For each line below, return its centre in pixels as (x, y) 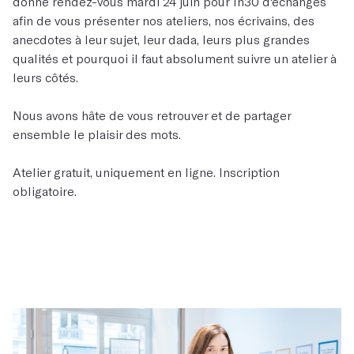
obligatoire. (45, 191)
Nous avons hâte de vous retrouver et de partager (152, 115)
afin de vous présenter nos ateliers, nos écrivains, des (164, 20)
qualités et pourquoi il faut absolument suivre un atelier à (175, 58)
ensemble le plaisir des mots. (97, 134)
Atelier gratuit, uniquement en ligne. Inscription (146, 172)
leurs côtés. (45, 77)
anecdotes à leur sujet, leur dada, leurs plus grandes (161, 39)
